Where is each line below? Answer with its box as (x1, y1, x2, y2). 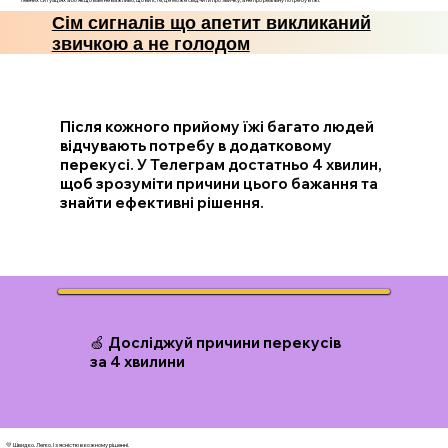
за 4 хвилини (90, 352, 186, 372)
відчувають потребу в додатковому (60, 136, 333, 156)
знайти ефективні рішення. (60, 193, 265, 213)
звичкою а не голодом (51, 33, 250, 54)
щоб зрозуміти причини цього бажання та (60, 174, 379, 194)
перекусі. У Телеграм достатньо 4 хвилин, (60, 155, 383, 175)
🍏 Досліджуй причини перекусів (90, 333, 342, 353)
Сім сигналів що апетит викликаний (51, 12, 371, 33)
